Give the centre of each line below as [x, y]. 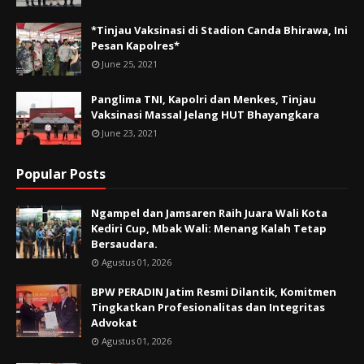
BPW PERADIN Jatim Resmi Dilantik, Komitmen [214, 292]
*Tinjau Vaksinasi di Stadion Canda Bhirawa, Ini [219, 30]
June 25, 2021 [130, 64]
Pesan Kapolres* [135, 46]
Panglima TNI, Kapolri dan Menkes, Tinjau [204, 100]
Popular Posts [61, 174]
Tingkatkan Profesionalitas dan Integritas [208, 308]
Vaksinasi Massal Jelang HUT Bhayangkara [205, 115]
